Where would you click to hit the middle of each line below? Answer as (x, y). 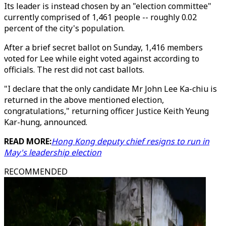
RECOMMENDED (36, 172)
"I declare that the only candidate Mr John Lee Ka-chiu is (110, 89)
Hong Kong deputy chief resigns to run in (130, 141)
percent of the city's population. (64, 28)
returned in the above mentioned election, (84, 100)
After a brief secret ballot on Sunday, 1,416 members (103, 47)
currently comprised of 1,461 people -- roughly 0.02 (100, 17)
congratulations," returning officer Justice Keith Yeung (106, 111)
